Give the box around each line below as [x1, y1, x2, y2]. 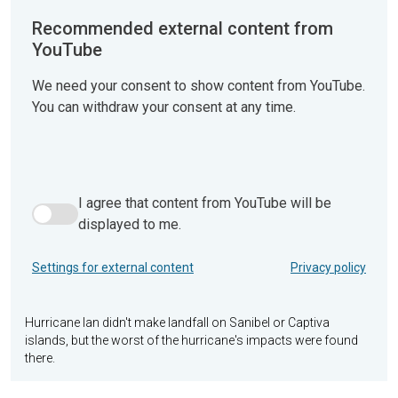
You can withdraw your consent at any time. [32, 98, 296, 115]
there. [25, 351, 55, 366]
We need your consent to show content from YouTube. [32, 76, 365, 94]
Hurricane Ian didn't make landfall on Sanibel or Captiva [25, 315, 330, 330]
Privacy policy [291, 260, 366, 275]
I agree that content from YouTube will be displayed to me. [32, 213, 392, 231]
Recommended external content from [32, 18, 333, 40]
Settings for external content [32, 260, 194, 275]
